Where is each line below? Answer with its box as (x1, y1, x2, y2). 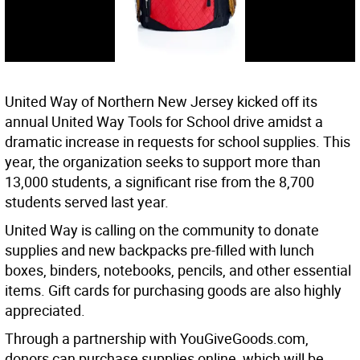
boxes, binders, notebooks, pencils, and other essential (5, 260, 351, 280)
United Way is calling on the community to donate (5, 220, 319, 240)
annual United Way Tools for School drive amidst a (5, 112, 323, 132)
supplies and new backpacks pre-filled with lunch (5, 240, 314, 260)
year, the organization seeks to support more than (5, 152, 321, 172)
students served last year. (5, 192, 169, 212)
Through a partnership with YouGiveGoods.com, (5, 329, 309, 349)
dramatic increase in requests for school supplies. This (5, 132, 350, 152)
